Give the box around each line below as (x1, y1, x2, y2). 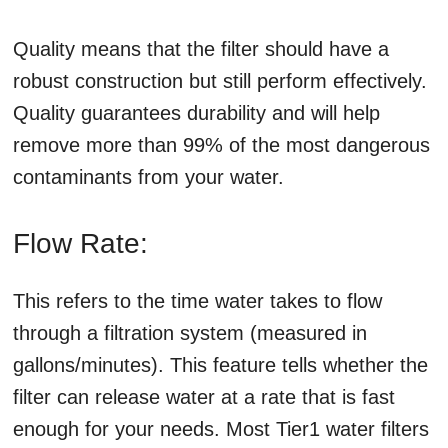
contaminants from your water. (13, 166, 284, 188)
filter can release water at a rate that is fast (13, 386, 395, 408)
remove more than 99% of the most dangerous (13, 134, 430, 156)
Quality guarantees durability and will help (13, 102, 380, 124)
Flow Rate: (13, 228, 148, 259)
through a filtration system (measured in (13, 322, 367, 344)
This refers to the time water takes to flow (13, 290, 382, 312)
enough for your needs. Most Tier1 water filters (13, 418, 429, 440)
